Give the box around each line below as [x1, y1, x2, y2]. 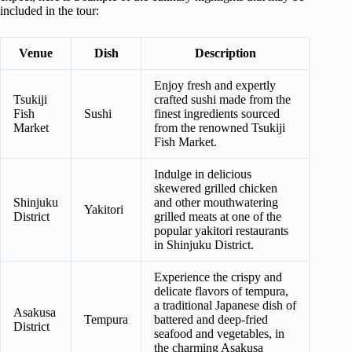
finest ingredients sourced [154, 106, 280, 120]
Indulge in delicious [154, 167, 251, 181]
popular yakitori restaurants [154, 223, 288, 237]
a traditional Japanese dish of [154, 298, 296, 312]
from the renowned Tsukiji [154, 120, 285, 134]
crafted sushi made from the [154, 92, 291, 106]
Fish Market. [154, 134, 217, 148]
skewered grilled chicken [154, 181, 277, 195]
